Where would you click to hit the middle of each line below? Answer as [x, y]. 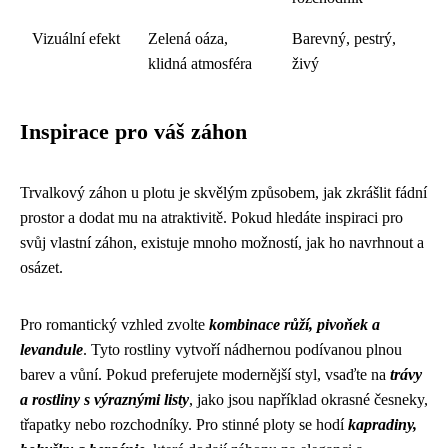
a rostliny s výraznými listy [104, 399]
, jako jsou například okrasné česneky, [308, 399]
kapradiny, [382, 424]
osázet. [41, 267]
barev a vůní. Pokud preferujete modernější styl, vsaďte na [205, 374]
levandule [51, 349]
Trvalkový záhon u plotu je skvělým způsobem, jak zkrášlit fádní [223, 192]
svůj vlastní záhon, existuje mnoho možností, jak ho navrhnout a [222, 242]
